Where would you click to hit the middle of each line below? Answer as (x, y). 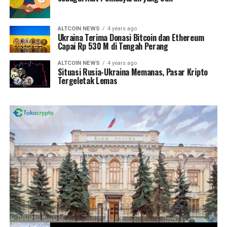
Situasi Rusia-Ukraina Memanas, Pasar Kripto (133, 72)
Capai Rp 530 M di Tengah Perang (113, 46)
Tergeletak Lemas (87, 81)
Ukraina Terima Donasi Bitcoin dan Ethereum (131, 38)
